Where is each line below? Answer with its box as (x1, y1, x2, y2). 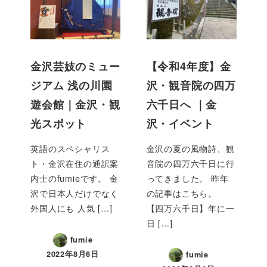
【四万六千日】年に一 (146, 201, 235, 214)
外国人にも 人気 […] (30, 201, 113, 214)
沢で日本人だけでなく (30, 187, 119, 199)
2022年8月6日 (46, 248, 100, 259)
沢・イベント (146, 115, 214, 131)
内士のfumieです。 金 (30, 172, 119, 184)
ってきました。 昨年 (146, 172, 229, 184)
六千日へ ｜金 (146, 96, 218, 112)
